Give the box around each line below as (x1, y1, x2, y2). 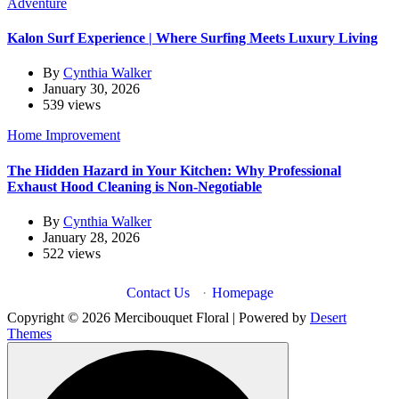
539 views (43, 97, 101, 113)
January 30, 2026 (43, 81, 140, 97)
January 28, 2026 (43, 229, 140, 245)
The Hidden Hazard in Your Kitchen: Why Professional (7, 162, 341, 178)
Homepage (211, 284, 273, 300)
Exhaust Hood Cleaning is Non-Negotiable (7, 178, 262, 194)
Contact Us (126, 284, 190, 300)
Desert (310, 309, 346, 325)
